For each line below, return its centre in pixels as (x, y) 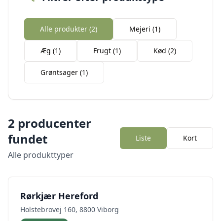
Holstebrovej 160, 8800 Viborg (70, 209)
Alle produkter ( (66, 29)
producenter (53, 123)
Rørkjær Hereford (59, 196)
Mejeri (140, 29)
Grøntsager (59, 72)
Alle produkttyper (41, 155)
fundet (28, 139)
